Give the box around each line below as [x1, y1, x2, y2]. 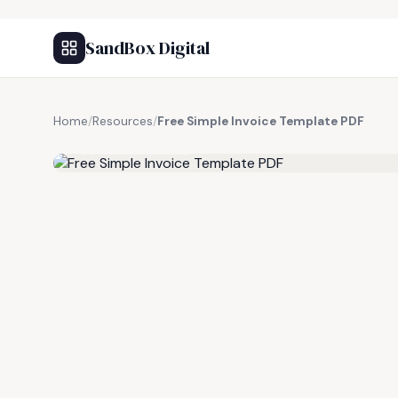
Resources [92, 114, 153, 129]
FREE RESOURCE [95, 134, 187, 148]
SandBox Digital [85, 36, 210, 60]
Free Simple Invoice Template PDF [157, 114, 364, 129]
